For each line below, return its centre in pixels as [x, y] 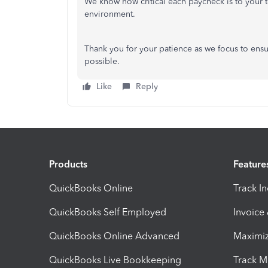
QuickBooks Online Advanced [114, 236]
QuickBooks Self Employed [108, 212]
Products [68, 164]
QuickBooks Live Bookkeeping [115, 260]
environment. [111, 14]
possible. [102, 61]
